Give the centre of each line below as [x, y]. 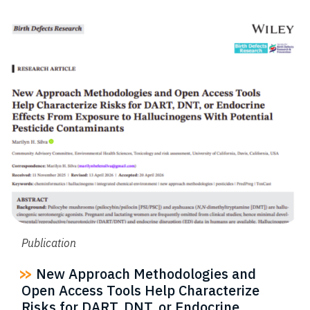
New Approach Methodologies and [144, 273]
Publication [49, 243]
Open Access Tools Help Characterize [140, 290]
